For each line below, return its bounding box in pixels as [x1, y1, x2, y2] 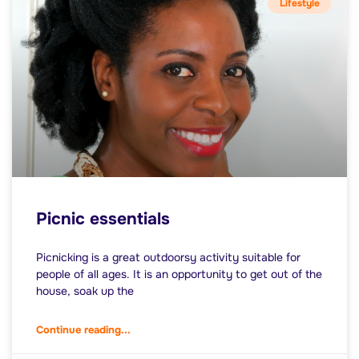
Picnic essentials [36, 208, 170, 230]
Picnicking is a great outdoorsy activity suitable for [36, 250, 301, 265]
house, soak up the [36, 284, 134, 299]
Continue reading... [36, 323, 131, 337]
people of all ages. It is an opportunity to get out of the [36, 267, 322, 282]
